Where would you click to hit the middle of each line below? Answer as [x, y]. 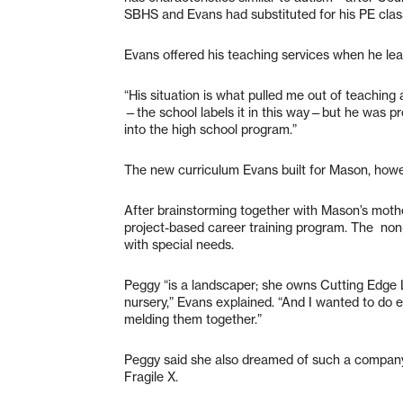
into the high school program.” [210, 129]
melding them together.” [193, 319]
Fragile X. [151, 376]
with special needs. [179, 244]
